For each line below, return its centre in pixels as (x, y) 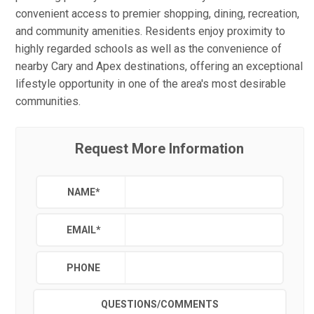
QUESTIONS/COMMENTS (159, 304)
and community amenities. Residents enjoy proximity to (150, 31)
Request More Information (160, 149)
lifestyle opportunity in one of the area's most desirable (151, 84)
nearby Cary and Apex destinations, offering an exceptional (159, 66)
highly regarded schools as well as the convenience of (149, 49)
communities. (48, 101)
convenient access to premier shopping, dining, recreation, (157, 14)
